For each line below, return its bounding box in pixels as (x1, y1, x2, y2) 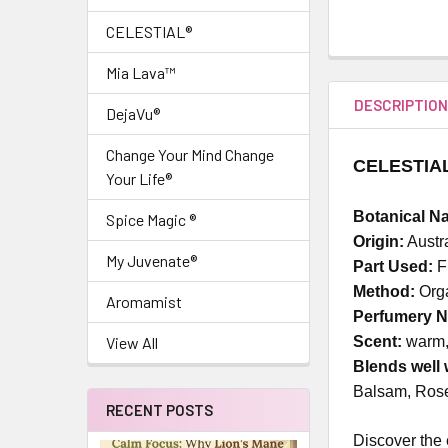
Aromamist (106, 292, 182, 311)
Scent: (353, 332, 403, 350)
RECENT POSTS (106, 401, 213, 419)
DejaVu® (106, 104, 160, 123)
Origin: (353, 232, 405, 250)
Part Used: (353, 257, 434, 275)
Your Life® (106, 169, 172, 188)
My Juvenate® (106, 251, 197, 270)
